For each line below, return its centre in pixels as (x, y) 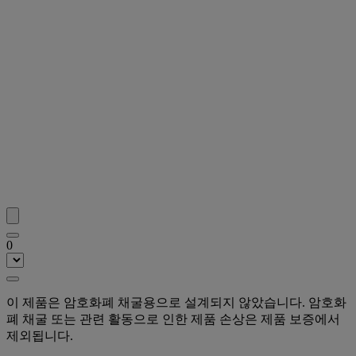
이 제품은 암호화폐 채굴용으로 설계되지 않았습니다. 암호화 (176, 303)
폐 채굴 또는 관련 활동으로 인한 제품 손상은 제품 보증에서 (173, 319)
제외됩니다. (40, 336)
